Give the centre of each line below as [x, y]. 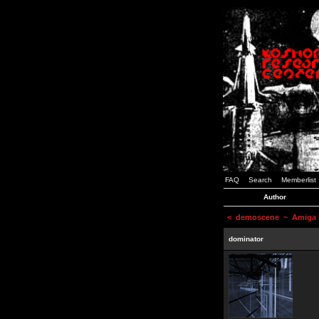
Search [260, 180]
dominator [246, 239]
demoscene [257, 217]
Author [275, 197]
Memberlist [299, 180]
